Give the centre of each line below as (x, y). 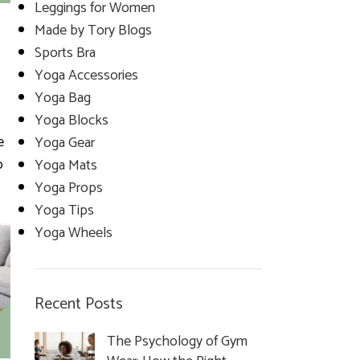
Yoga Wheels (73, 233)
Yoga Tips (64, 211)
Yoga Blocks (71, 121)
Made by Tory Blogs (93, 31)
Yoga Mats (65, 166)
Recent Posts (78, 304)
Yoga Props (68, 188)
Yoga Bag (62, 98)
